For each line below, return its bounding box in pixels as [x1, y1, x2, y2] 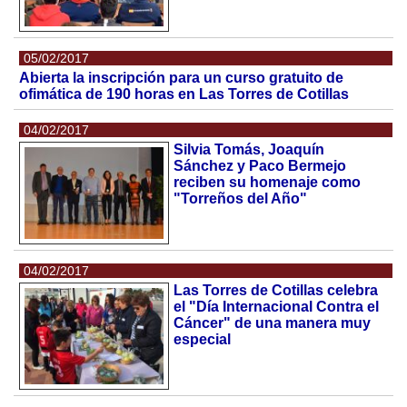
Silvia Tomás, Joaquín [174, 142, 325, 158]
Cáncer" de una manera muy [174, 315, 372, 332]
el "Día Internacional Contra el [174, 299, 380, 315]
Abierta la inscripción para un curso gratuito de [19, 70, 344, 86]
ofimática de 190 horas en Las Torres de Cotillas [19, 86, 350, 103]
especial [174, 332, 232, 348]
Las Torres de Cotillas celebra [174, 283, 379, 299]
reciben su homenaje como [174, 174, 362, 191]
